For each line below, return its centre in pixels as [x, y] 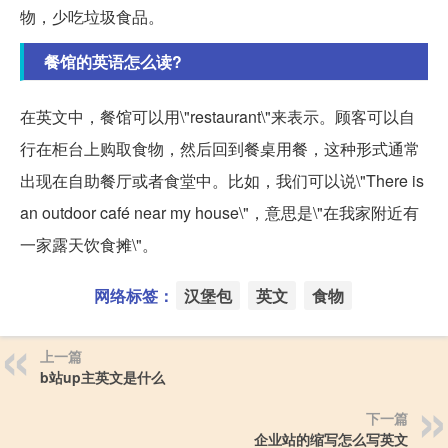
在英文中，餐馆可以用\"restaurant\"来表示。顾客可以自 [217, 116]
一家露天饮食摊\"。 [89, 244]
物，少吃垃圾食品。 [92, 16]
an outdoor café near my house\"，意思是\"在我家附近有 [219, 212]
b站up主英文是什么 [102, 376]
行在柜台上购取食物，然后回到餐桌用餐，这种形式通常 [220, 148]
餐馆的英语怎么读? [113, 61]
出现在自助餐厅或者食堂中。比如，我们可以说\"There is [222, 180]
